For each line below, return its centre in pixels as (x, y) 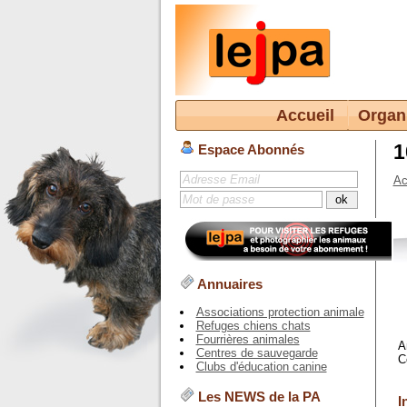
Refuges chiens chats (253, 326)
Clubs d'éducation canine (261, 367)
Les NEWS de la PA (257, 397)
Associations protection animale (280, 313)
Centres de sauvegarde (257, 353)
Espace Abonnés (249, 149)
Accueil (305, 115)
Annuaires (228, 283)
